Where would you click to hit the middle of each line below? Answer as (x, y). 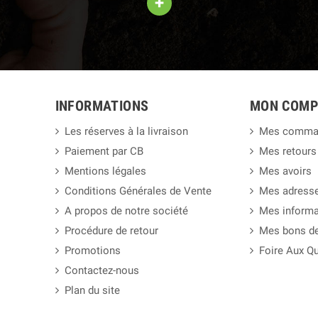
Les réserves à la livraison (126, 132)
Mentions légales (105, 171)
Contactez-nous (102, 271)
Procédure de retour (111, 231)
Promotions (92, 251)
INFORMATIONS (102, 106)
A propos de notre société (126, 211)
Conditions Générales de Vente (138, 191)
